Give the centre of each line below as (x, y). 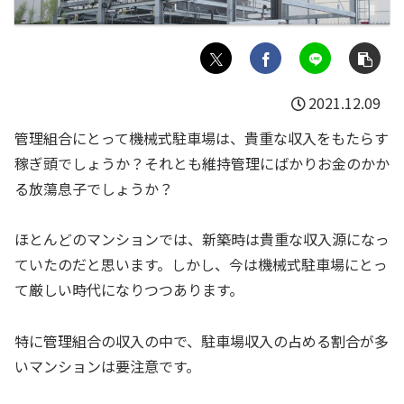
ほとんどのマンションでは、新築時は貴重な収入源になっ (202, 239)
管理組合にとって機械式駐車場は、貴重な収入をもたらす (202, 138)
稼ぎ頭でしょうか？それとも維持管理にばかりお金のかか (202, 163)
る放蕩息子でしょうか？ (94, 188)
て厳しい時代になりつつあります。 (129, 290)
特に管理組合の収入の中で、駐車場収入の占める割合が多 (202, 341)
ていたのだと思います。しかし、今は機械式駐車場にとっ (201, 265)
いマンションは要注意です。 (107, 367)
